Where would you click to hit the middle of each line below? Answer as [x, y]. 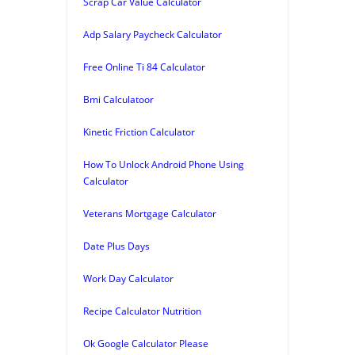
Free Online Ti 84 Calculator [144, 67]
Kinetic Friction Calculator [139, 132]
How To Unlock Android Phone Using [164, 164]
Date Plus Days [116, 246]
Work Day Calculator [128, 278]
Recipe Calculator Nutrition [142, 311]
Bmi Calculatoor [118, 99]
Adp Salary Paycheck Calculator [153, 34]
